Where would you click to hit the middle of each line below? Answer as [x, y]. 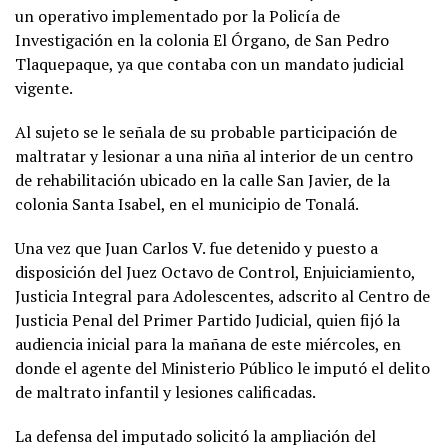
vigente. [44, 88]
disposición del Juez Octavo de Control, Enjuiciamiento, [215, 272]
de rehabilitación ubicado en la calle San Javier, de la [202, 180]
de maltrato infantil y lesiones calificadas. [165, 392]
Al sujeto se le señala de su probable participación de [206, 132]
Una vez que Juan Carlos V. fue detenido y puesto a [196, 248]
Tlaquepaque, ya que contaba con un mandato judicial [209, 64]
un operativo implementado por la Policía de [177, 16]
